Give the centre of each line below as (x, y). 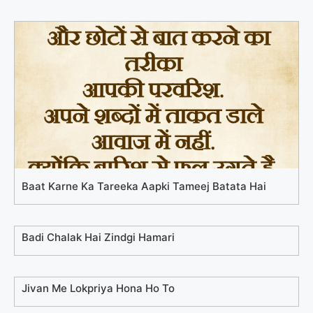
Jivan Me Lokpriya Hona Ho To (98, 288)
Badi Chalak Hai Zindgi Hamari (98, 237)
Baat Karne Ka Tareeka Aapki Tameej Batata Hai (144, 186)
